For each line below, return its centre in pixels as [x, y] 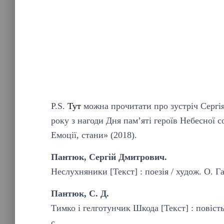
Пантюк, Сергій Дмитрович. [109, 157]
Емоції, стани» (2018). [94, 135]
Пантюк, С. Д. [80, 193]
